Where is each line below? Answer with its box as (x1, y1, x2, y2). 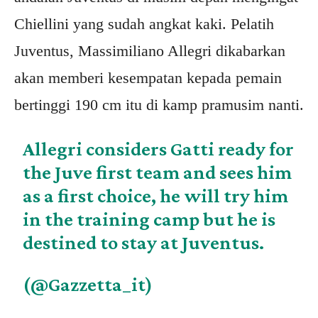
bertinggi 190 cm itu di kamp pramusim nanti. (14, 96, 304, 114)
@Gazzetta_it (31, 273, 146, 295)
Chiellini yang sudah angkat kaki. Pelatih (14, 15, 274, 33)
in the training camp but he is (23, 208, 276, 230)
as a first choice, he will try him (23, 185, 289, 207)
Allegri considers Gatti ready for (23, 138, 295, 160)
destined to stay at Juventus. (23, 231, 265, 253)
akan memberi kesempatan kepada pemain (14, 69, 282, 87)
